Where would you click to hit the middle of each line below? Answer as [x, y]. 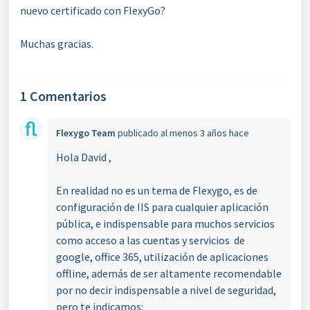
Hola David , [84, 157]
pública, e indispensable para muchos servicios [165, 224]
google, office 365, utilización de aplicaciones [162, 257]
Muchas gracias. [57, 44]
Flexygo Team [86, 133]
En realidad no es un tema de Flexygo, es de [157, 190]
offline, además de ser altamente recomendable [169, 273]
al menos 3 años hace [205, 133]
